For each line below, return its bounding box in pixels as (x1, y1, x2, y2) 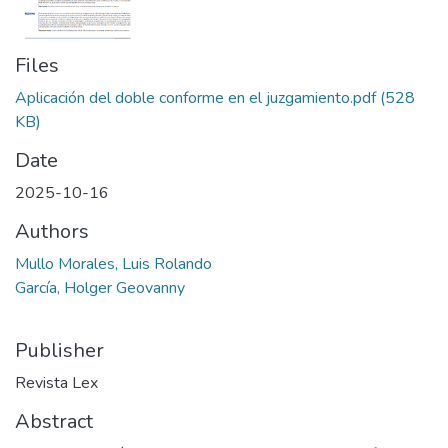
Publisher (15, 336, 104, 364)
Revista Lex (15, 371, 98, 394)
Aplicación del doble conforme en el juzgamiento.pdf (15, 86, 376, 109)
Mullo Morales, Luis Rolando (15, 252, 212, 275)
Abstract (15, 407, 93, 435)
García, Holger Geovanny (15, 276, 185, 299)
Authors (15, 217, 89, 245)
